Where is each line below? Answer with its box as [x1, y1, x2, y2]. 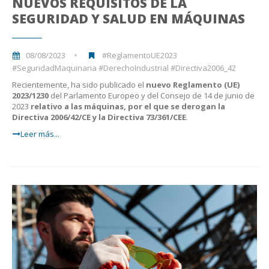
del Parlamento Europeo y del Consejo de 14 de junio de [50, 90, 255, 101]
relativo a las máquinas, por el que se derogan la [31, 101, 225, 112]
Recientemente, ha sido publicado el [12, 79, 144, 91]
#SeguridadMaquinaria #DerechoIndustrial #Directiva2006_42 [12, 62, 236, 74]
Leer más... [20, 128, 59, 140]
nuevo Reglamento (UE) [144, 79, 240, 91]
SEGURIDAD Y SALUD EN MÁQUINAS [12, 10, 245, 28]
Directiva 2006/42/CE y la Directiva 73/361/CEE [12, 112, 186, 123]
